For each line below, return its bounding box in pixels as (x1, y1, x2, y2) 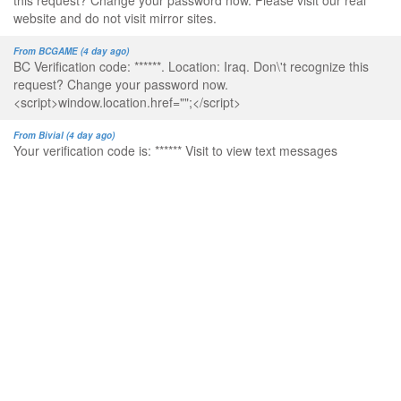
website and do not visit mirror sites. (13, 9, 217, 28)
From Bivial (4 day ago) (13, 129, 115, 142)
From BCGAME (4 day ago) (13, 45, 129, 58)
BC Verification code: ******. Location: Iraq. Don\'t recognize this (13, 57, 369, 76)
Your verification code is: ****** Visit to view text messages (13, 141, 337, 160)
